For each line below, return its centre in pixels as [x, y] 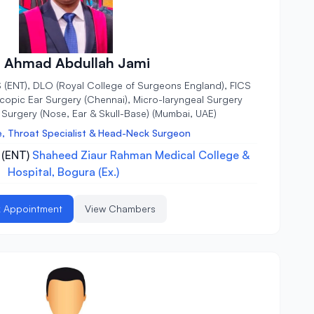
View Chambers [120, 209]
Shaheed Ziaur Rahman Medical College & [141, 155]
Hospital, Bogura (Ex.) [63, 172]
